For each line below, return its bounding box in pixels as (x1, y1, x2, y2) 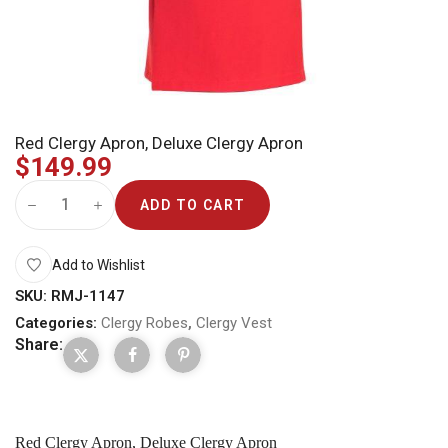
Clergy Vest (196, 314, 272, 332)
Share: (15, 335, 63, 354)
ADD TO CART (140, 197, 246, 213)
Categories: (15, 314, 97, 332)
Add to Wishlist (52, 256, 145, 273)
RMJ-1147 (51, 287, 125, 305)
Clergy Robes (101, 314, 188, 332)
